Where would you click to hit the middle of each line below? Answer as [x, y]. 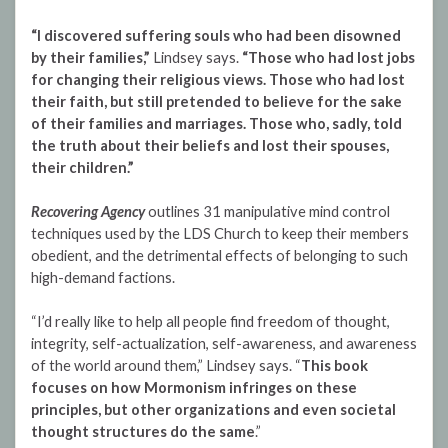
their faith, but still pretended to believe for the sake [216, 102]
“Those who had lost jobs [328, 58]
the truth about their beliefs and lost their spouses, [210, 146]
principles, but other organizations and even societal [213, 410]
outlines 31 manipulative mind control [267, 212]
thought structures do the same [143, 432]
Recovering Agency [88, 212]
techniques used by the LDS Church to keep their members [220, 234]
